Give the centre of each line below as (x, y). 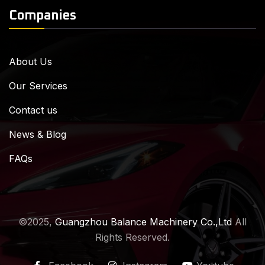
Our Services (38, 85)
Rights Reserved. (132, 237)
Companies (43, 16)
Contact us (33, 110)
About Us (30, 61)
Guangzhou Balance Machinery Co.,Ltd (143, 222)
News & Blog (38, 134)
